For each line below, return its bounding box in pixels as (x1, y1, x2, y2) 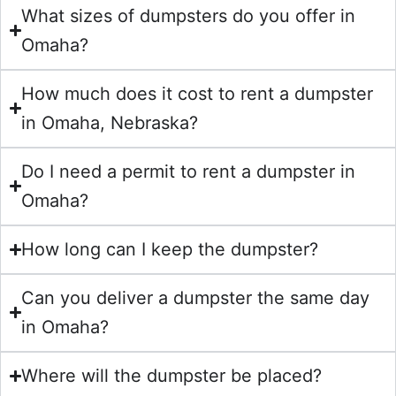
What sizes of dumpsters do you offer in (21, 4, 356, 27)
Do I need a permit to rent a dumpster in (21, 160, 356, 182)
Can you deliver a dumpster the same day (21, 286, 370, 308)
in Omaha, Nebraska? (21, 111, 199, 133)
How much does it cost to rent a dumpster (21, 82, 374, 104)
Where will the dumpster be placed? (21, 364, 323, 386)
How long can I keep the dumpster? (21, 238, 319, 260)
